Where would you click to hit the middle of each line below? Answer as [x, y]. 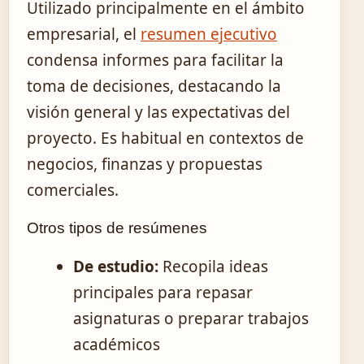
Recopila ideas [213, 266]
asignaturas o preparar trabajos [191, 318]
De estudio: [116, 266]
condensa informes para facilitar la [155, 60]
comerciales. [73, 190]
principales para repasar [163, 292]
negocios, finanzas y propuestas [145, 164]
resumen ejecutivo [209, 34]
